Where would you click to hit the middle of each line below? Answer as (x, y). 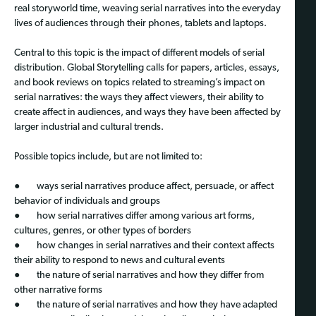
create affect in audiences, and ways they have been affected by (147, 113)
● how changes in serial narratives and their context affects (144, 246)
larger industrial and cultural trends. (89, 128)
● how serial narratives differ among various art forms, (134, 217)
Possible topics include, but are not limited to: (108, 157)
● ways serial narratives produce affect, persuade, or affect (144, 187)
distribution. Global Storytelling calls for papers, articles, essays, (147, 68)
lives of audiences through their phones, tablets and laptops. (140, 24)
